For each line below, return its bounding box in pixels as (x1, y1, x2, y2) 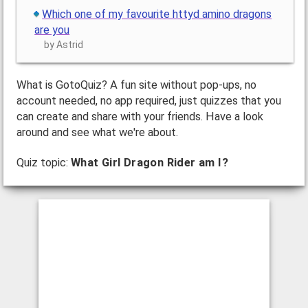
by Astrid (44, 38, 84, 50)
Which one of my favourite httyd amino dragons (42, 7, 272, 21)
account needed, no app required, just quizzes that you (16, 94, 281, 108)
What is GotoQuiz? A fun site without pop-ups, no (16, 78, 256, 92)
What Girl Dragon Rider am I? (70, 156, 228, 170)
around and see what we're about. (16, 126, 178, 140)
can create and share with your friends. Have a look (16, 110, 263, 124)
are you (34, 23, 70, 36)
